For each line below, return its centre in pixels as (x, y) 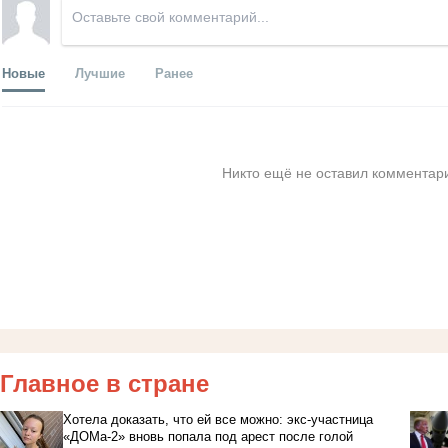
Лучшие (100, 73)
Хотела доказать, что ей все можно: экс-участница (217, 420)
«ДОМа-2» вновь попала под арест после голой (207, 437)
